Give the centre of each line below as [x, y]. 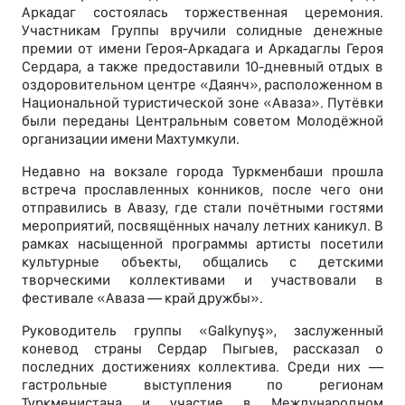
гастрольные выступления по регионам [202, 385]
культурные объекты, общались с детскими [202, 262]
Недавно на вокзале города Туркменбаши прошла [202, 172]
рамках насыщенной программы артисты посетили [202, 244]
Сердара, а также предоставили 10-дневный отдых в [202, 67]
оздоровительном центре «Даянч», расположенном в [202, 85]
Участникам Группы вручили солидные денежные [202, 31]
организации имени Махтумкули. [131, 139]
